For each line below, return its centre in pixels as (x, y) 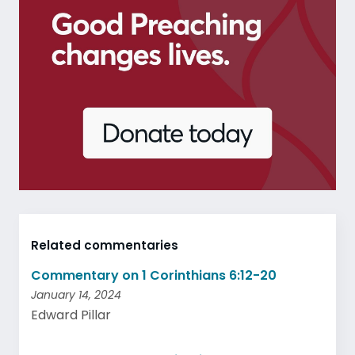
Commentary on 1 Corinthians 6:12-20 (154, 275)
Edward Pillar (71, 315)
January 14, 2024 (76, 295)
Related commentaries (105, 245)
